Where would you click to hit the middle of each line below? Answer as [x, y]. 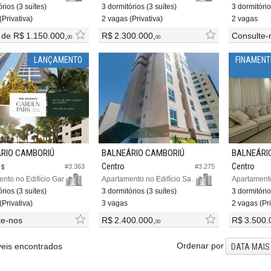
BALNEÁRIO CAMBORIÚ [143, 153]
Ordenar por [200, 245]
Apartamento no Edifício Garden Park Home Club [67, 179]
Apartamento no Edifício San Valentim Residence [194, 179]
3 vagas [114, 203]
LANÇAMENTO [58, 60]
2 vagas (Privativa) [132, 19]
